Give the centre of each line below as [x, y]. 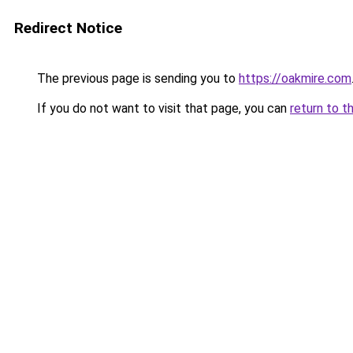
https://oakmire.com [295, 78]
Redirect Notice [68, 28]
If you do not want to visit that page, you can [162, 108]
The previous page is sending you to [136, 78]
